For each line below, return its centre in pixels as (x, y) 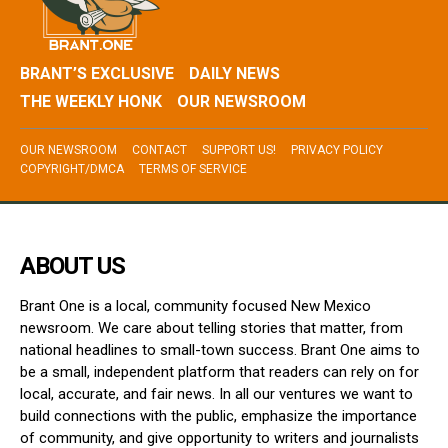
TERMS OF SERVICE (193, 168)
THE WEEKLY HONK (91, 101)
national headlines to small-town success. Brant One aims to (220, 349)
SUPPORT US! (239, 149)
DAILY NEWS (234, 73)
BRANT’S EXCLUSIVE (97, 73)
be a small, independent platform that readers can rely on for (219, 371)
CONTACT (159, 149)
